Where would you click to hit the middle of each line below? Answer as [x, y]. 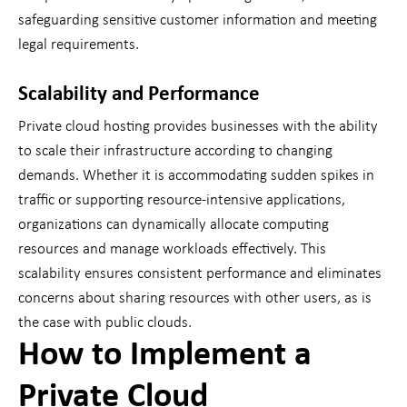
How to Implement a [165, 356]
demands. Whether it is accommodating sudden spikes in [196, 176]
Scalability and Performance [139, 95]
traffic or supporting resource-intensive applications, [182, 201]
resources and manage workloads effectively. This [172, 250]
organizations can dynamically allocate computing [174, 225]
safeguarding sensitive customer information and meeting [198, 21]
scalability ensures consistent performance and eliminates [200, 274]
